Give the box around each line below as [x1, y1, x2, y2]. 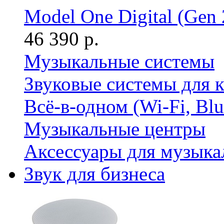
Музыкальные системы [24, 50, 214, 72]
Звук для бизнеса [24, 163, 165, 184]
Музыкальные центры [24, 118, 205, 139]
